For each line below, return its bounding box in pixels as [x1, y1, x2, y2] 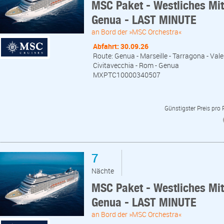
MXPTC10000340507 [93, 69, 160, 79]
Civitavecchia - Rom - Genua [93, 60, 179, 70]
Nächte [91, 166, 114, 175]
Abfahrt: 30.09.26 [93, 41, 148, 51]
